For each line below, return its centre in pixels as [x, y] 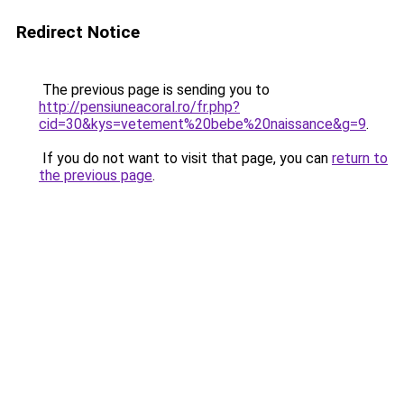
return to [360, 158]
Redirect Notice [78, 32]
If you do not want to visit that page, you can [185, 158]
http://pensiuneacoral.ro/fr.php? [139, 107]
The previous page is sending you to [154, 90]
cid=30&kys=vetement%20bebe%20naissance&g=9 [202, 124]
